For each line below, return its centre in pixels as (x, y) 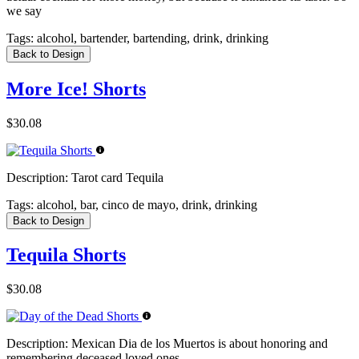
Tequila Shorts (66, 255)
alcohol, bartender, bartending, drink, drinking (151, 38)
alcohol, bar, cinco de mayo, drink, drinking (145, 204)
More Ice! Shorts (76, 89)
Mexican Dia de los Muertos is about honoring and (198, 344)
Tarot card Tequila (116, 177)
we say (24, 10)
